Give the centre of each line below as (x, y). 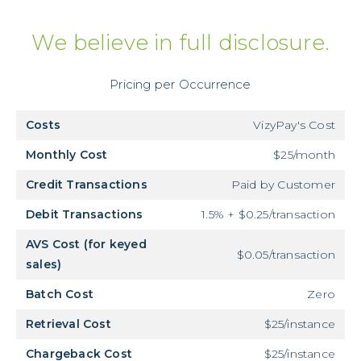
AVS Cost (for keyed (86, 245)
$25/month (304, 155)
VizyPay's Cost (294, 125)
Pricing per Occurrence (180, 85)
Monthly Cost (67, 155)
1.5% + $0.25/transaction (268, 215)
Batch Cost (60, 295)
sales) (44, 265)
